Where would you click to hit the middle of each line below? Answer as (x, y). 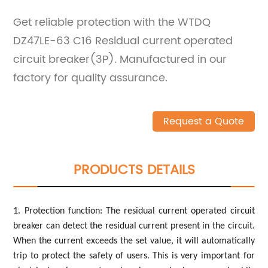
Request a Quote (203, 121)
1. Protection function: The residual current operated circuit (134, 211)
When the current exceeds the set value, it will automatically (134, 241)
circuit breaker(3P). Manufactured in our (120, 59)
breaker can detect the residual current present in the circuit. (134, 226)
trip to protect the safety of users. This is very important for (134, 256)
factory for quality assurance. (91, 78)
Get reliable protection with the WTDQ (112, 22)
